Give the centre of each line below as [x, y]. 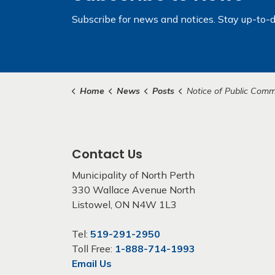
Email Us [92, 263]
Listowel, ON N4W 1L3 [124, 204]
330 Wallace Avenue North [134, 190]
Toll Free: [93, 249]
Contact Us [107, 154]
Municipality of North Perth [133, 175]
